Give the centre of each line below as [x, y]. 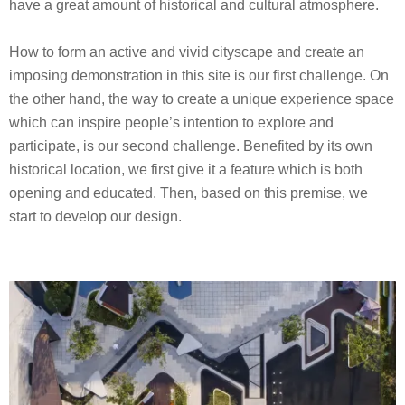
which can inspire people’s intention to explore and [171, 122]
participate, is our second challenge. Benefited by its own [191, 146]
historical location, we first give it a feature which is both [186, 169]
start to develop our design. [95, 216]
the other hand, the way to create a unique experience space [202, 99]
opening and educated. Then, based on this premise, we [188, 193]
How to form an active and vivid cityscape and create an [187, 52]
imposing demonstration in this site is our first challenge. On [199, 75]
